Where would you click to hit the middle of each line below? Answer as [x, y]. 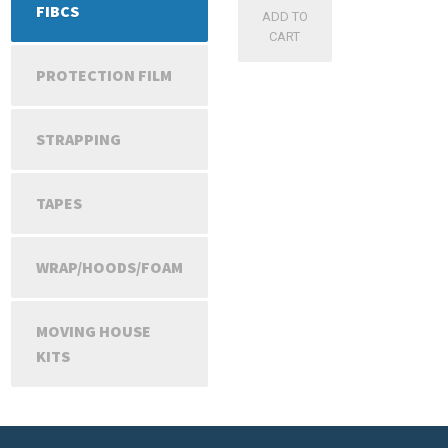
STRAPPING [78, 139]
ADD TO [284, 16]
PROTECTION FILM [104, 75]
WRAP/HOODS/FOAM [109, 267]
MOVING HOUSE [93, 331]
